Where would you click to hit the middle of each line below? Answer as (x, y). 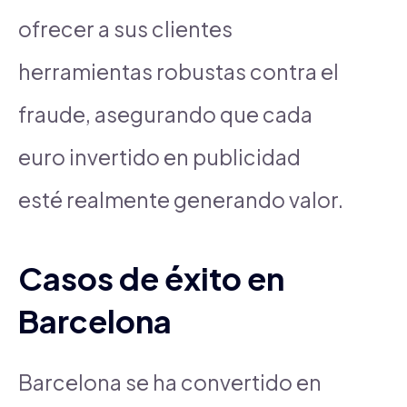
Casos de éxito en (151, 278)
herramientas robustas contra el (179, 71)
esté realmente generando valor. (181, 199)
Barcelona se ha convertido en (170, 382)
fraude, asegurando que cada (165, 114)
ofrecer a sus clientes (125, 28)
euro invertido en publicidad (159, 156)
